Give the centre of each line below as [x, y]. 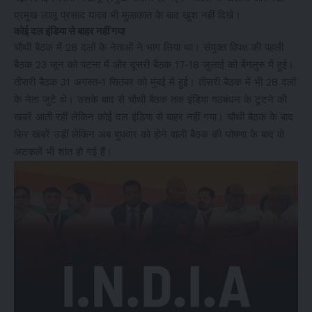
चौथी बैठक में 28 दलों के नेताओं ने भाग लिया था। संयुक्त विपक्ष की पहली [149, 47]
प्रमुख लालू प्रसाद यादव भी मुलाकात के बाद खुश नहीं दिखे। [127, 15]
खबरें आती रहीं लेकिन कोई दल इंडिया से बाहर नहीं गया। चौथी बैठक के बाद [154, 117]
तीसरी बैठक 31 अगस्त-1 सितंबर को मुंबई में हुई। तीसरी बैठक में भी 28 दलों [155, 82]
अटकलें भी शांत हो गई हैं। [63, 152]
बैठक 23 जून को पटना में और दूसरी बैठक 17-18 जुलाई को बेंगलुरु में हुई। [154, 65]
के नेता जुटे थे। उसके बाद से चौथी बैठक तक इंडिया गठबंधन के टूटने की [150, 100]
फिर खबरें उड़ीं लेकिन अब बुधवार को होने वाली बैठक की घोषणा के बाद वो [149, 134]
